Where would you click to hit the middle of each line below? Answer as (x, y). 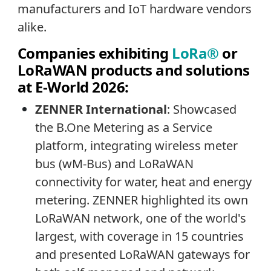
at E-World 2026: (73, 87)
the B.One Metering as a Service (123, 127)
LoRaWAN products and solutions (133, 70)
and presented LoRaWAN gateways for (142, 254)
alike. (32, 27)
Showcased (204, 109)
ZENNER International (101, 109)
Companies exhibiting (95, 53)
